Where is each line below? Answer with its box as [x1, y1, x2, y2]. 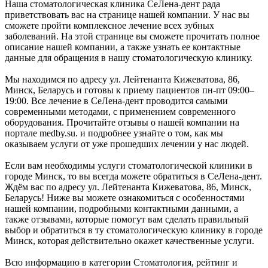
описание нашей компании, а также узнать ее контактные [5, 42, 240, 53]
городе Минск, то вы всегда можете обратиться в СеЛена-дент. [5, 171, 262, 182]
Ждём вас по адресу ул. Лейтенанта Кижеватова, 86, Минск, [5, 182, 251, 193]
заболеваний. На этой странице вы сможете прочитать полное [5, 31, 260, 42]
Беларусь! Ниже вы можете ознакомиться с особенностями [5, 193, 245, 203]
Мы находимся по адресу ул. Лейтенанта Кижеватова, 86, [5, 74, 240, 85]
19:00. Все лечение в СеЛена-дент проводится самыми [5, 96, 228, 106]
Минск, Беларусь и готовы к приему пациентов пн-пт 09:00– [5, 85, 254, 96]
